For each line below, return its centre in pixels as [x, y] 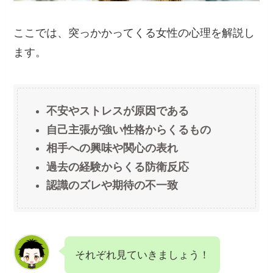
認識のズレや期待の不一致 [112, 185]
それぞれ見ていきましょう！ [143, 255]
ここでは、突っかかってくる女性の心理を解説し [134, 33]
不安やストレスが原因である [118, 111]
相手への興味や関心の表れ [112, 148]
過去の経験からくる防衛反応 [118, 167]
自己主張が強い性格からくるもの [129, 129]
